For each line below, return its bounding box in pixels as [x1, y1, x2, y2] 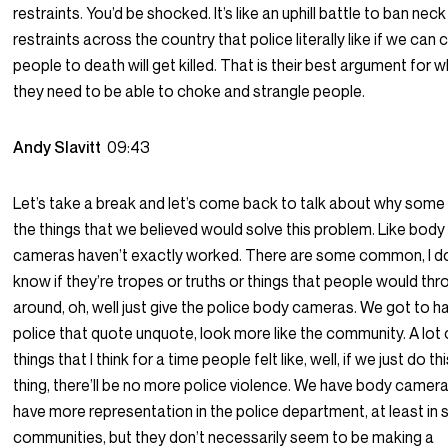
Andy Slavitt [13, 137, 108, 158]
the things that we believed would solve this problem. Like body [13, 219, 446, 240]
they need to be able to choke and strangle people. [13, 81, 366, 102]
